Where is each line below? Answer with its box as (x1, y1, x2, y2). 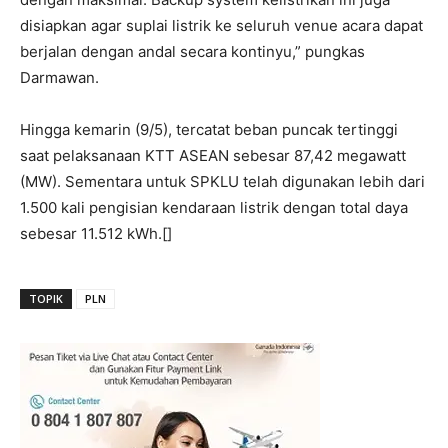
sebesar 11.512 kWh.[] (20, 224, 172, 243)
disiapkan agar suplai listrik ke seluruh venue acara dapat (20, 16, 423, 35)
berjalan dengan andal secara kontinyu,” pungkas (20, 42, 365, 61)
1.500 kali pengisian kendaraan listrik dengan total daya (20, 198, 408, 217)
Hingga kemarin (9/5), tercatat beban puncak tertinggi (20, 120, 398, 139)
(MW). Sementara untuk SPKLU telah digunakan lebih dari (20, 172, 425, 191)
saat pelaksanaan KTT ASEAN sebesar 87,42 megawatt (20, 146, 406, 165)
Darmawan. (20, 68, 99, 87)
